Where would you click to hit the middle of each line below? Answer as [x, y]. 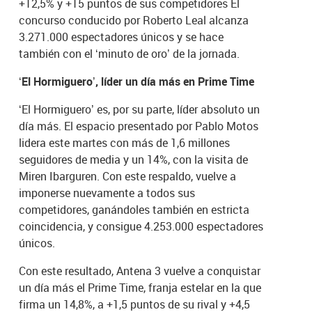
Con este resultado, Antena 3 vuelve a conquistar [140, 271]
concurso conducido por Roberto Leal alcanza [134, 20]
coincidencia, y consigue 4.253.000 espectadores [141, 226]
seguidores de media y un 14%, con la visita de [134, 159]
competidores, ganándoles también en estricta [134, 209]
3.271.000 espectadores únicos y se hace [122, 37]
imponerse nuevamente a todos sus [107, 193]
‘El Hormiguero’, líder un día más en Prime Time [137, 81]
